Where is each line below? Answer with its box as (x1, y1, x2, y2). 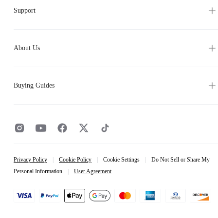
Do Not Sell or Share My (151, 156, 210, 163)
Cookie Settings (103, 156, 140, 163)
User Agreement (74, 168, 111, 175)
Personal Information (14, 168, 62, 175)
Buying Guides (14, 82, 54, 89)
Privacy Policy (14, 156, 47, 163)
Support (14, 7, 36, 14)
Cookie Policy (59, 156, 91, 163)
